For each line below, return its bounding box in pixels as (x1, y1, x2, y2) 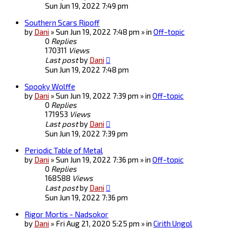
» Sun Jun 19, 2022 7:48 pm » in (51, 27, 153, 37)
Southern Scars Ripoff (25, 18, 100, 28)
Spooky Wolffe (25, 82, 75, 91)
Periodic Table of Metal (25, 146, 103, 155)
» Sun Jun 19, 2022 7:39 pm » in (51, 91, 152, 101)
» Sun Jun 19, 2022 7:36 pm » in (51, 155, 152, 165)
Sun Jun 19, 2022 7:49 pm (45, 1, 128, 11)
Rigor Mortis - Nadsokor (25, 210, 108, 219)
